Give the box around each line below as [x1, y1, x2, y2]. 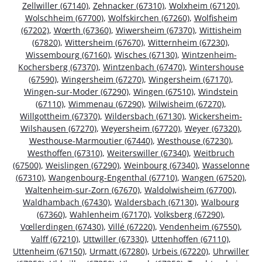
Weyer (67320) [184, 123, 240, 135]
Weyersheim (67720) [101, 123, 180, 135]
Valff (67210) [31, 233, 78, 245]
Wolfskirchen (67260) [108, 12, 189, 24]
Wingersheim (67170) [149, 74, 231, 85]
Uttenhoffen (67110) [151, 233, 229, 245]
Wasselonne [202, 160, 250, 171]
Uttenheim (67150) [13, 246, 85, 257]
